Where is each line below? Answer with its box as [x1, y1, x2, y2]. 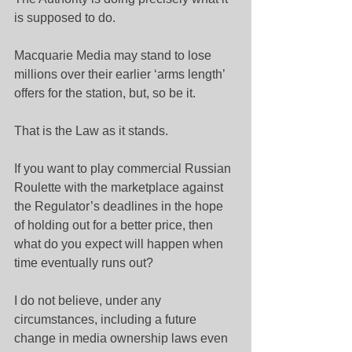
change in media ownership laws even [14, 332, 231, 345]
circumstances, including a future [14, 313, 200, 326]
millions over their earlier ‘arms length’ [14, 68, 228, 81]
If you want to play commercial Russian [14, 162, 234, 175]
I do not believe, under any [14, 294, 164, 307]
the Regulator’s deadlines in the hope [14, 200, 226, 213]
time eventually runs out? [14, 256, 153, 269]
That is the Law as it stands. [14, 124, 168, 137]
